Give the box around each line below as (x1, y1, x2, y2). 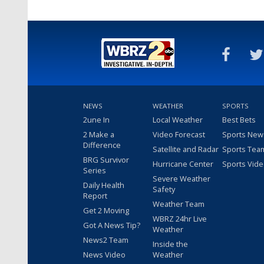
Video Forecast (153, 129, 205, 140)
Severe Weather (153, 173, 210, 184)
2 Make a (83, 129, 114, 140)
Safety (153, 184, 175, 195)
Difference (83, 140, 121, 151)
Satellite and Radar (153, 144, 219, 155)
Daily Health (83, 180, 124, 191)
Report (83, 190, 107, 202)
